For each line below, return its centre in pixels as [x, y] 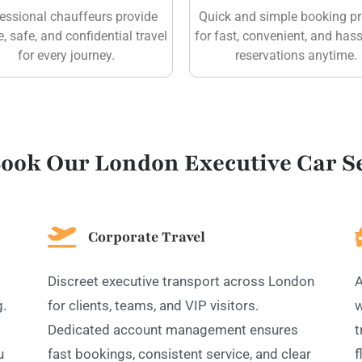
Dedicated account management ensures [173, 329]
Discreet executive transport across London [181, 281]
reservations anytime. [296, 55]
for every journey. [66, 55]
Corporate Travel [147, 236]
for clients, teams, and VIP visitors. [153, 305]
